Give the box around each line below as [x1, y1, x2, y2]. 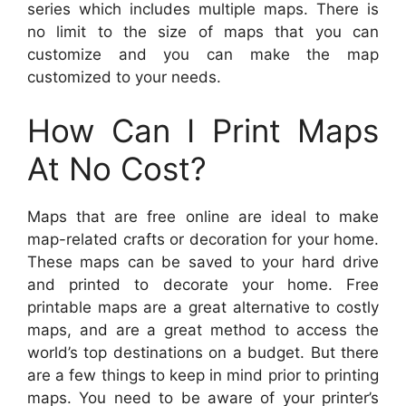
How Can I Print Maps [27, 111, 379, 150]
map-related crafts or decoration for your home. [27, 230, 379, 249]
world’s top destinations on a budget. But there [27, 343, 379, 362]
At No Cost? [27, 150, 207, 188]
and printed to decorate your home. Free [27, 275, 379, 295]
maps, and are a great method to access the [27, 321, 379, 340]
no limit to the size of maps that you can [27, 22, 379, 41]
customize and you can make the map [27, 44, 379, 63]
